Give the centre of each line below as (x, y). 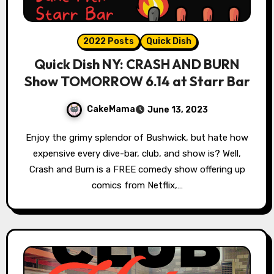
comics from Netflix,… (137, 186)
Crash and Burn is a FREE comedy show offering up (137, 170)
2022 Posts (108, 42)
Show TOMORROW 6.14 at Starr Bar (137, 82)
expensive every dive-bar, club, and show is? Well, (137, 154)
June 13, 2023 (178, 110)
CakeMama (111, 109)
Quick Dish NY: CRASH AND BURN (137, 65)
